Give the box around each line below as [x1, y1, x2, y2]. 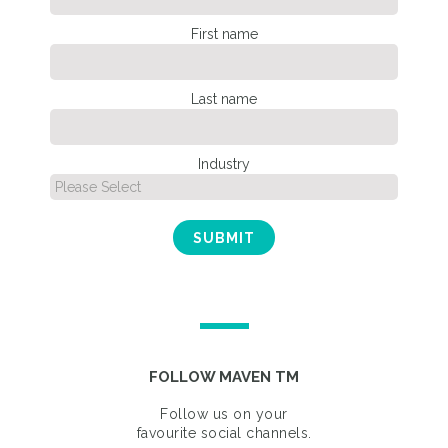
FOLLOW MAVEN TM [149, 367, 299, 386]
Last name [191, 90, 257, 107]
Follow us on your [160, 405, 288, 422]
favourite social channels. [136, 424, 312, 441]
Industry [198, 155, 250, 172]
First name [190, 25, 258, 42]
